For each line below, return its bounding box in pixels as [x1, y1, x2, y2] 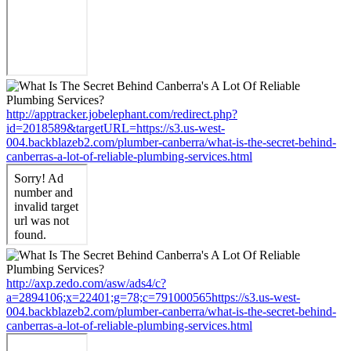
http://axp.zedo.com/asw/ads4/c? [6, 276, 166, 290]
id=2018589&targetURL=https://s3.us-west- [6, 121, 225, 135]
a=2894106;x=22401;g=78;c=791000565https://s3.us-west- [6, 290, 300, 304]
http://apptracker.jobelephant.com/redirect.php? [6, 107, 237, 121]
